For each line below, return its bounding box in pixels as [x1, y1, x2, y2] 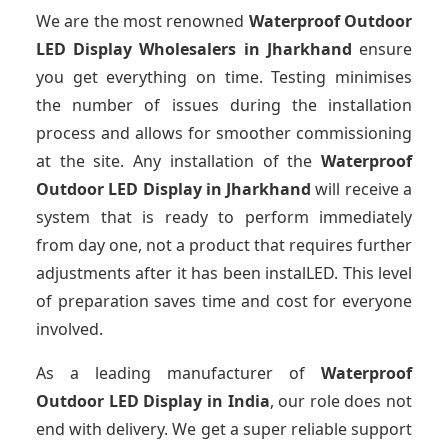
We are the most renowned [36, 10, 249, 33]
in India [206, 390, 270, 413]
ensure [351, 38, 413, 61]
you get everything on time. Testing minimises [36, 66, 412, 89]
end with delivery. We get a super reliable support [36, 418, 412, 441]
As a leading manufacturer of [36, 362, 321, 385]
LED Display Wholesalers [36, 38, 237, 61]
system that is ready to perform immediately [36, 206, 412, 229]
